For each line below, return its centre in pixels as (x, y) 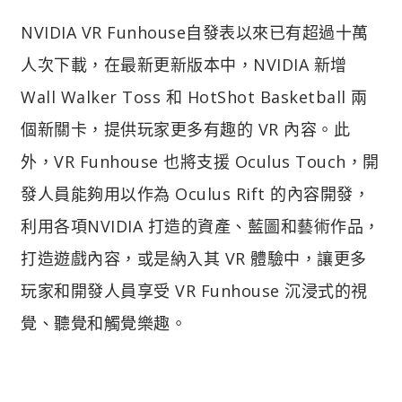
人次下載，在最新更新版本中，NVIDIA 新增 (184, 64)
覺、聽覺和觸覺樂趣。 (104, 323)
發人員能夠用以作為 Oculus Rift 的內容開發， (195, 193)
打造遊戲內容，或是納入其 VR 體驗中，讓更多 (194, 258)
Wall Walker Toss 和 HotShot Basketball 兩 (194, 96)
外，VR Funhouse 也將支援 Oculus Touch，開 (200, 161)
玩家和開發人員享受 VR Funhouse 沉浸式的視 (194, 290)
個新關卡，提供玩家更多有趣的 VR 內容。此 (185, 129)
